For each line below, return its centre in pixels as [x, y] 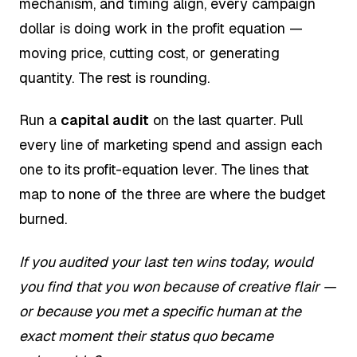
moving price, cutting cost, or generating [149, 53]
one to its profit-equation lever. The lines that [164, 170]
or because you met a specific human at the [160, 311]
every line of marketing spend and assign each [171, 145]
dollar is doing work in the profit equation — [161, 28]
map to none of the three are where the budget [173, 194]
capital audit [105, 120]
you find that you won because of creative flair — [177, 286]
